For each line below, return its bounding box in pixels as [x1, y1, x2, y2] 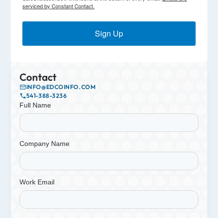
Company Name [19, 139, 70, 147]
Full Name [19, 101, 51, 109]
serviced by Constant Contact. [22, 2, 95, 10]
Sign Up [95, 28, 123, 39]
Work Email [19, 178, 54, 186]
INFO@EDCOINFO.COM [26, 83, 96, 91]
